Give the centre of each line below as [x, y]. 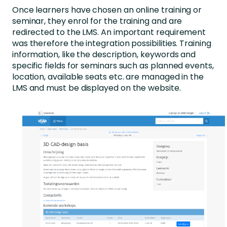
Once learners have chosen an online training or [107, 10]
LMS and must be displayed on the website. [97, 88]
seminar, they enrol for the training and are [97, 21]
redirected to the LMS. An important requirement [109, 32]
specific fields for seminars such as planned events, [113, 65]
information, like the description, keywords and [104, 54]
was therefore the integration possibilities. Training [111, 43]
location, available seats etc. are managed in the [108, 77]
